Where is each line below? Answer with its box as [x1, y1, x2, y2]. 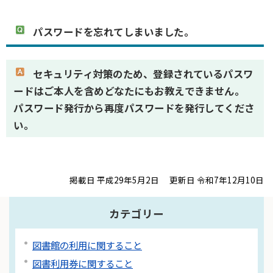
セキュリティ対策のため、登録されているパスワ [27, 66, 253, 81]
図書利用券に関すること [32, 256, 133, 270]
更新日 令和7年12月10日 [169, 173, 264, 186]
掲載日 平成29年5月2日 [69, 173, 160, 186]
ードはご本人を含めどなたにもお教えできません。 [13, 83, 245, 98]
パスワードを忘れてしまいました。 [27, 24, 194, 40]
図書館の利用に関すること [32, 238, 142, 252]
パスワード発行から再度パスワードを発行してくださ [13, 100, 255, 115]
